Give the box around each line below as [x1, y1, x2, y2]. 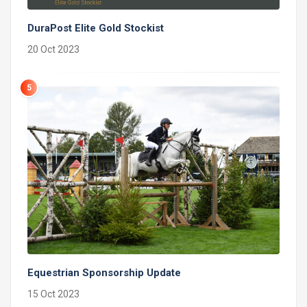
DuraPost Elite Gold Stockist [27, 22, 164, 35]
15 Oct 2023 [27, 288, 79, 300]
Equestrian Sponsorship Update [27, 267, 181, 280]
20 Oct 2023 [27, 44, 79, 56]
